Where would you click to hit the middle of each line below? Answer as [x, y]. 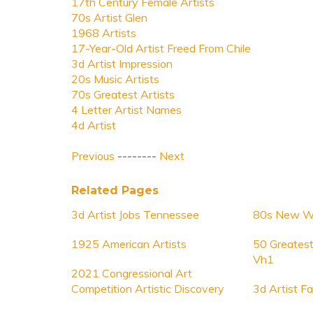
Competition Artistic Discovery [148, 289]
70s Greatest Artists [123, 94]
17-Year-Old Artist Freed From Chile [161, 48]
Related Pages [115, 190]
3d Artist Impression [122, 64]
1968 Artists [104, 33]
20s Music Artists [115, 79]
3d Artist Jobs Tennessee [135, 214]
